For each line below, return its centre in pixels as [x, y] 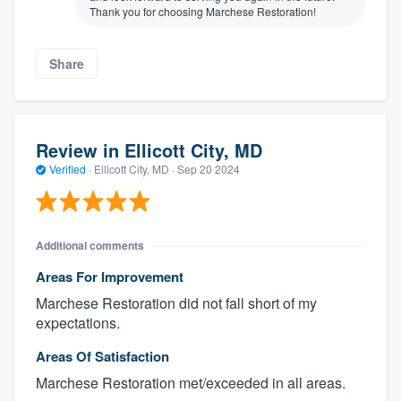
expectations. [78, 323]
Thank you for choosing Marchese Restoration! [203, 12]
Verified [68, 168]
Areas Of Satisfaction [102, 357]
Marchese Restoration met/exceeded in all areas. [191, 383]
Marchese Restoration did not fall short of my [176, 303]
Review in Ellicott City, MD [149, 149]
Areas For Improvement [110, 277]
